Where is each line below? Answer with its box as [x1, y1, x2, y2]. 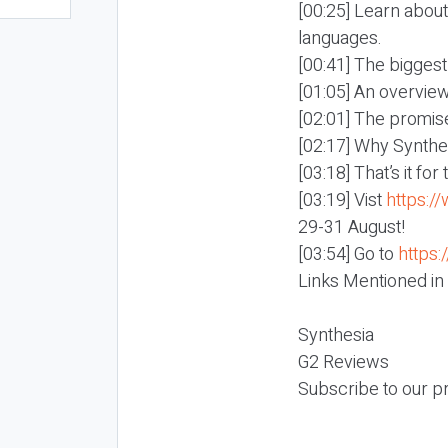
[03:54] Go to [298, 240, 398, 268]
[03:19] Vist [298, 186, 386, 214]
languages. [298, 24, 382, 52]
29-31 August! [298, 213, 405, 241]
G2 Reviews [298, 348, 389, 376]
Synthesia [298, 321, 374, 349]
